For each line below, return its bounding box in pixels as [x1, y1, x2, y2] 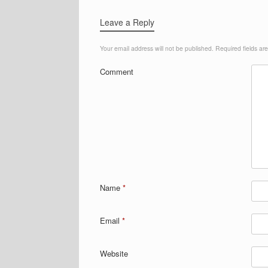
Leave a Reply [100, 16, 154, 28]
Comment [100, 65, 133, 77]
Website [100, 247, 128, 259]
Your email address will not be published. [100, 43, 214, 53]
